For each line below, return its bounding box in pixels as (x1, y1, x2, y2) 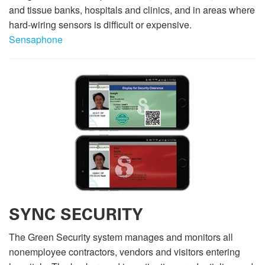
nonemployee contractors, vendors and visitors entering (9, 245, 240, 259)
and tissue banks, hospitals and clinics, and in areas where (9, 2, 255, 17)
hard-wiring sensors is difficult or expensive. (9, 17, 192, 31)
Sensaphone (9, 32, 63, 46)
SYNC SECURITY (9, 205, 143, 225)
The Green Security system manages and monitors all (9, 230, 233, 244)
